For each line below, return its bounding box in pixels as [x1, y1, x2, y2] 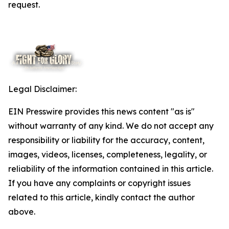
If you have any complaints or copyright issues [8, 178, 191, 189]
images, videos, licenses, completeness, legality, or [8, 149, 207, 160]
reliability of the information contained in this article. [8, 164, 213, 174]
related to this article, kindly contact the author [8, 192, 195, 203]
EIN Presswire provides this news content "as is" [8, 106, 195, 117]
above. [8, 207, 35, 217]
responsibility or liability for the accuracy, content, [8, 135, 204, 146]
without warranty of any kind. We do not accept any [8, 121, 214, 131]
